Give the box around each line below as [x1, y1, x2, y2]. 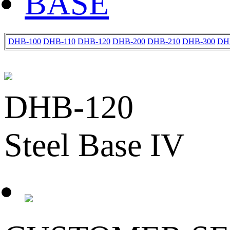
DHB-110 [43, 37, 75, 46]
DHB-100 [8, 37, 41, 46]
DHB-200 [112, 37, 145, 46]
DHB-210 [147, 37, 180, 46]
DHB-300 [182, 37, 215, 46]
